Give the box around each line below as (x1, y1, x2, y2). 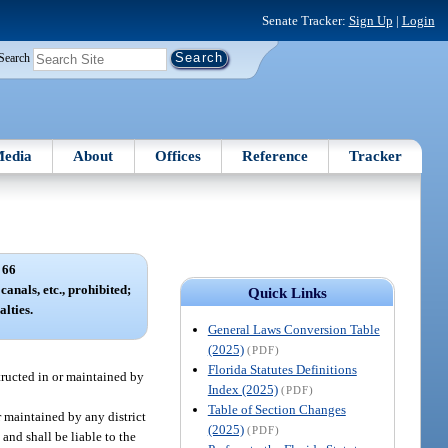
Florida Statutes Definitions (207, 361, 357, 377)
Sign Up (348, 12, 393, 28)
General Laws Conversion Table (207, 321, 380, 337)
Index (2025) (207, 381, 278, 397)
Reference (242, 147, 309, 164)
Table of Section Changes (207, 401, 346, 417)
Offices (154, 147, 201, 164)
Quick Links (247, 284, 327, 301)
